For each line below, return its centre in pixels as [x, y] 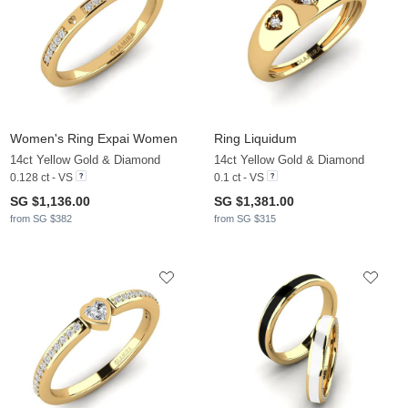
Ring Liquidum [255, 138]
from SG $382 [41, 218]
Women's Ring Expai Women [94, 138]
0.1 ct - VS [239, 177]
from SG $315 [245, 218]
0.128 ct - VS [41, 177]
